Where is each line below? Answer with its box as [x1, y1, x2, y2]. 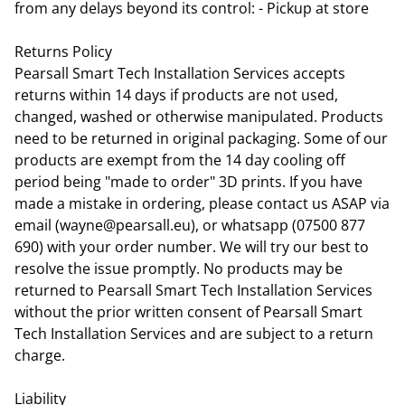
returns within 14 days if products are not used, [14, 84, 338, 105]
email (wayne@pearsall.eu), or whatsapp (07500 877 [14, 214, 365, 235]
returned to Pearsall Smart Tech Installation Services [14, 279, 372, 300]
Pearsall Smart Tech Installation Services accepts [14, 62, 345, 83]
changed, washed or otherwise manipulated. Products [14, 106, 383, 127]
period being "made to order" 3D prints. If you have [14, 171, 363, 192]
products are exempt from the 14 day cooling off [14, 149, 345, 170]
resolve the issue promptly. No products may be [14, 258, 343, 278]
